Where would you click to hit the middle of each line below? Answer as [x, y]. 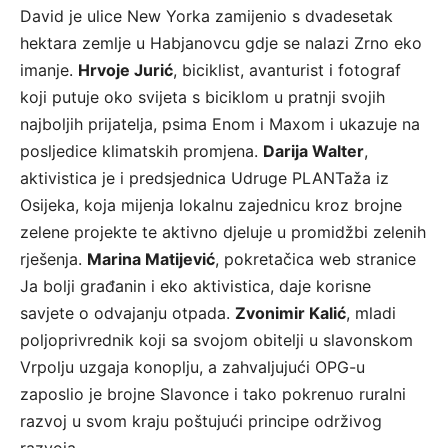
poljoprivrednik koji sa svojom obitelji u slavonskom [216, 340]
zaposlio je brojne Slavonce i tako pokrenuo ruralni [213, 394]
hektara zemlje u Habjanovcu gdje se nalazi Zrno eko [221, 43]
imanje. [49, 70]
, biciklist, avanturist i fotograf [287, 70]
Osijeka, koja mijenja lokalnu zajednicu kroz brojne [211, 205]
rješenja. [53, 259]
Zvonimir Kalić [290, 313]
